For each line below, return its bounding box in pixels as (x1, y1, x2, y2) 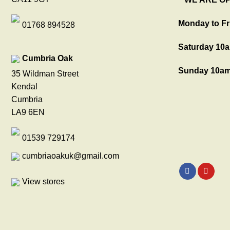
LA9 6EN (11, 107, 45, 117)
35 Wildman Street (11, 69, 79, 78)
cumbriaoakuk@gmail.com (22, 151, 119, 160)
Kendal (11, 82, 37, 91)
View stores (22, 177, 65, 186)
